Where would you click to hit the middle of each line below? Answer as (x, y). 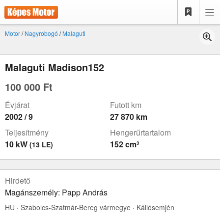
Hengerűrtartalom (140, 132)
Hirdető (18, 180)
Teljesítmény (27, 132)
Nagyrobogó (41, 33)
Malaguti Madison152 (55, 67)
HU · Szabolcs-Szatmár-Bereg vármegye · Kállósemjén (90, 207)
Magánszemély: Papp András (56, 192)
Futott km (126, 105)
